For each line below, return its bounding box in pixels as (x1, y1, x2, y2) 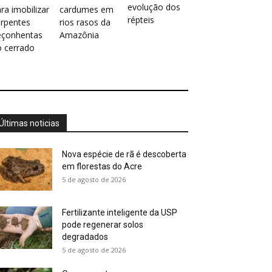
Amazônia (59, 29, 99, 41)
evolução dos (127, 1, 180, 13)
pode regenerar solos (62, 220, 143, 230)
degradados (62, 232, 108, 242)
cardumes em (59, 4, 114, 16)
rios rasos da (59, 16, 110, 29)
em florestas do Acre (62, 161, 142, 172)
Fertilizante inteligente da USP (62, 208, 177, 218)
